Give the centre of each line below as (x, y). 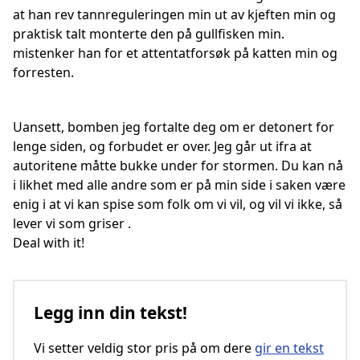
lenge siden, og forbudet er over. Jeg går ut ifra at (162, 146)
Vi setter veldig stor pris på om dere (144, 348)
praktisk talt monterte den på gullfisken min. (149, 34)
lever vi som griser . (72, 223)
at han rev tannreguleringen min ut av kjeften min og (174, 14)
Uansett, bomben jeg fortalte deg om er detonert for (174, 127)
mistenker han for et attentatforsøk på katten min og (175, 53)
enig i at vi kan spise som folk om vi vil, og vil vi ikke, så (178, 204)
